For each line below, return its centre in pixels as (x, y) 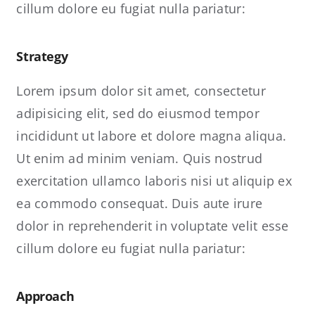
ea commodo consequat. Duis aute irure (140, 203)
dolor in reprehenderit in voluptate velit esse (153, 226)
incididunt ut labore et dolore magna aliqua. (152, 136)
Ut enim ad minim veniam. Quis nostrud (140, 158)
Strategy (42, 56)
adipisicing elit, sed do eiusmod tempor (138, 113)
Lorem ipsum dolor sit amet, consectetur (141, 91)
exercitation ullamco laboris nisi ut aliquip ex (154, 181)
